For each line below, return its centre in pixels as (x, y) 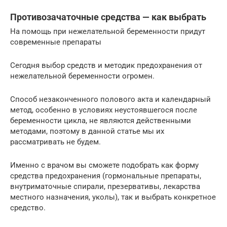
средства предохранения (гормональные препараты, (106, 176)
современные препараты (56, 42)
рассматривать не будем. (55, 142)
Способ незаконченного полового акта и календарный (110, 99)
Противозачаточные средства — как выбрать (108, 17)
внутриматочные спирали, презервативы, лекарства (105, 186)
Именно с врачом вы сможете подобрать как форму (104, 165)
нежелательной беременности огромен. (82, 76)
